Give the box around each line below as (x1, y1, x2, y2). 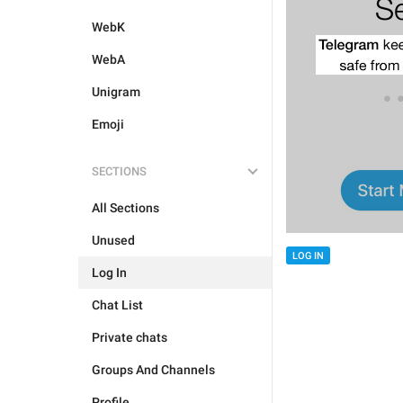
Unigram (92, 85, 140, 99)
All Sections (92, 201, 159, 215)
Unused (92, 233, 135, 247)
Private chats (92, 330, 167, 345)
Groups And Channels (92, 363, 215, 377)
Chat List (92, 298, 143, 312)
